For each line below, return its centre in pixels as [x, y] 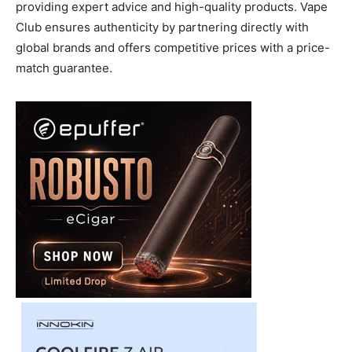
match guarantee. [64, 68]
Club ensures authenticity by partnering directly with [162, 27]
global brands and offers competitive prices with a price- [173, 47]
